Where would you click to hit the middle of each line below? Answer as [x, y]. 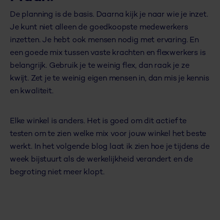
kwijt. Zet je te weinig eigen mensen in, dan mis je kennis [110, 79]
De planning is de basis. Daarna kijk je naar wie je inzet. [109, 15]
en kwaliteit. [32, 92]
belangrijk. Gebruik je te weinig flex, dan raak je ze [100, 66]
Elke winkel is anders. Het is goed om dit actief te [98, 122]
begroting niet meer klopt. [57, 173]
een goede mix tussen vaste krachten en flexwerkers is [108, 54]
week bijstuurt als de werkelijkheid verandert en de [101, 160]
